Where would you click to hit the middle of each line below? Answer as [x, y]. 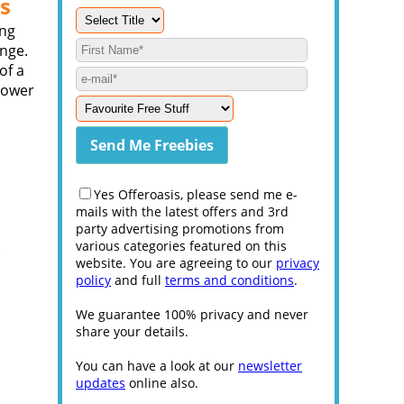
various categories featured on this [181, 246]
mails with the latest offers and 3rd [182, 211]
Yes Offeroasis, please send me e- [196, 194]
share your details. [132, 331]
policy [93, 280]
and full [138, 280]
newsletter [270, 366]
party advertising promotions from [180, 229]
